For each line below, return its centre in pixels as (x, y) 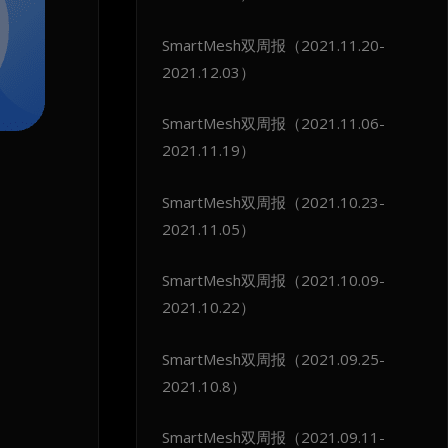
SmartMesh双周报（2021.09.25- (273, 358)
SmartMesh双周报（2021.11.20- (273, 44)
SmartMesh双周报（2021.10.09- (273, 280)
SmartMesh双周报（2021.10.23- (273, 201)
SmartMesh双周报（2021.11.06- (273, 123)
